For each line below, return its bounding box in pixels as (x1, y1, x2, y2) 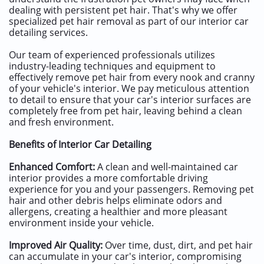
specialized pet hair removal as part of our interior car (9, 15, 249, 28)
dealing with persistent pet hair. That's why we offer (9, 4, 237, 16)
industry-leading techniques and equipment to (9, 60, 216, 72)
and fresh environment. (9, 115, 114, 128)
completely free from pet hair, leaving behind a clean (9, 104, 242, 117)
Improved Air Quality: (9, 239, 103, 252)
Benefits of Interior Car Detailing (9, 138, 151, 151)
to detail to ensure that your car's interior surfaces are (9, 93, 251, 106)
